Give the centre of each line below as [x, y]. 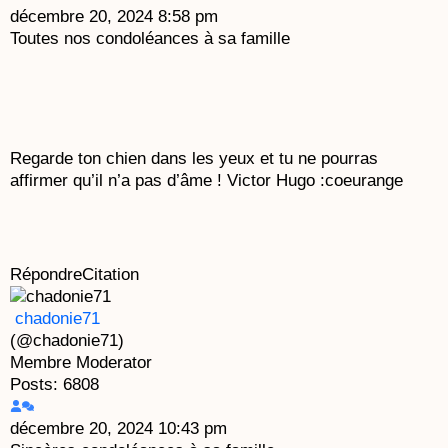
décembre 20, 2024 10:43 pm [118, 429]
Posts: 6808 [54, 385]
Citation [110, 274]
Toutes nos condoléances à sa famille [152, 38]
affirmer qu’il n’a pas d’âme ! [118, 181]
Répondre [46, 274]
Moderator [114, 363]
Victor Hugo [273, 181]
